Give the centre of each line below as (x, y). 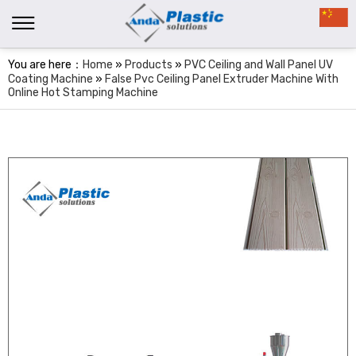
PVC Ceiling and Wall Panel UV (259, 65)
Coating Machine (50, 79)
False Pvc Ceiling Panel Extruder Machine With (222, 79)
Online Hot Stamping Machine (83, 93)
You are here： (45, 65)
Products (149, 65)
